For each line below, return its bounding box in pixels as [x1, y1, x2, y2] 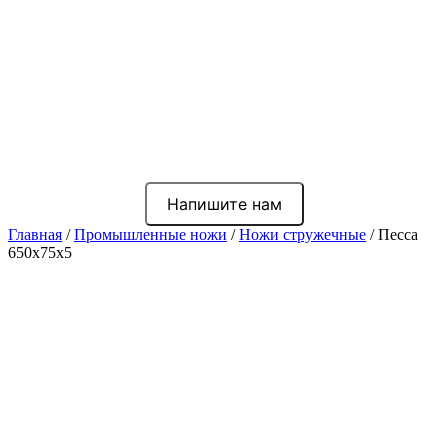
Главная [8, 226, 62, 244]
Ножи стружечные [239, 226, 366, 244]
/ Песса [366, 226, 418, 244]
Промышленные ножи [74, 226, 227, 244]
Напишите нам [166, 194, 282, 215]
